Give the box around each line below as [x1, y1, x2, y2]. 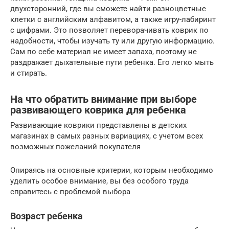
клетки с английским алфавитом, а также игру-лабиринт [10, 15, 216, 25]
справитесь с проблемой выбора [10, 187, 130, 197]
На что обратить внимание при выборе [10, 93, 197, 105]
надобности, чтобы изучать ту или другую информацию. [10, 36, 215, 46]
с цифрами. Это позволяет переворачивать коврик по [10, 26, 209, 35]
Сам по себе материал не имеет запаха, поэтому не [10, 47, 197, 57]
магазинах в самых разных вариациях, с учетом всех [10, 131, 203, 141]
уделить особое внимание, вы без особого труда [10, 176, 189, 186]
